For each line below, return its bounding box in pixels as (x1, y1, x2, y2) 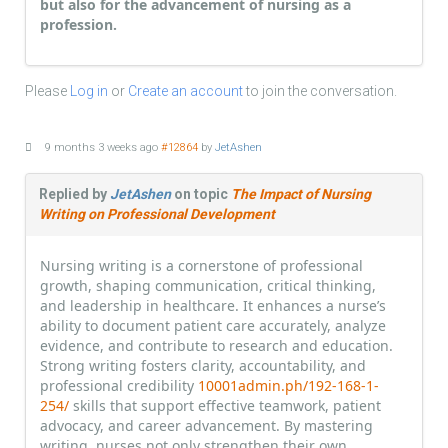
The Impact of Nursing (231, 186, 371, 203)
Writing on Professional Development (39, 206, 275, 223)
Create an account (128, 83, 243, 100)
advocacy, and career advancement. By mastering (40, 416, 373, 436)
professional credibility (40, 376, 198, 396)
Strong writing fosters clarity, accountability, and (40, 356, 366, 376)
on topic (171, 186, 231, 203)
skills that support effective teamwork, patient (69, 396, 381, 416)
